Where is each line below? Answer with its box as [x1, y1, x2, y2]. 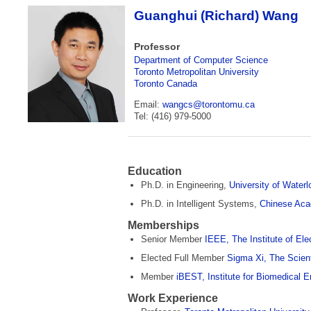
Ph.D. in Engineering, [141, 180, 230, 191]
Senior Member [141, 234, 205, 245]
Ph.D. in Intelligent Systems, [141, 199, 260, 210]
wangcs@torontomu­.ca [162, 99, 255, 110]
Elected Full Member [141, 253, 228, 264]
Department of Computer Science [134, 55, 268, 66]
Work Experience [128, 292, 218, 304]
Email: [134, 99, 162, 110]
